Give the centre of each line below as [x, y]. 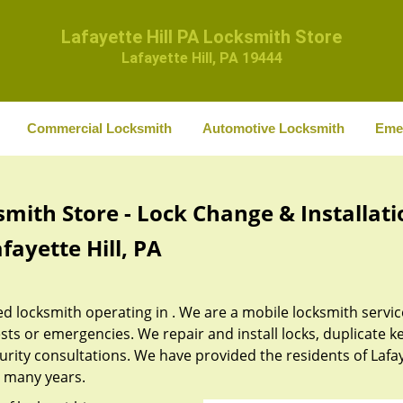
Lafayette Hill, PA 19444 [201, 58]
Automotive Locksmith [273, 128]
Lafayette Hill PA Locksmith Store [201, 37]
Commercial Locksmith [99, 128]
